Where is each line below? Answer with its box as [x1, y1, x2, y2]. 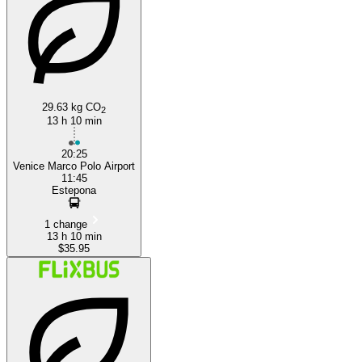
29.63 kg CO [42, 100, 101, 113]
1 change [44, 217, 87, 230]
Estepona [52, 183, 96, 196]
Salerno [196, 95, 225, 107]
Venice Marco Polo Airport [13, 159, 135, 172]
